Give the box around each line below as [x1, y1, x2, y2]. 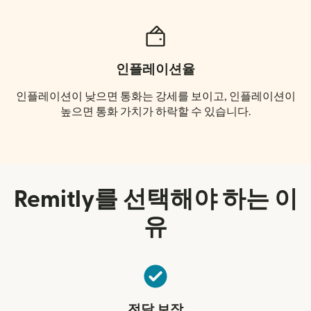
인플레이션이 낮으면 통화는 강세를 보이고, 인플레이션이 [15, 91, 296, 103]
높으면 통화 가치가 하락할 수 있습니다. [60, 106, 251, 118]
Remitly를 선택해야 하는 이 [13, 188, 298, 212]
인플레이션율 [116, 63, 195, 77]
